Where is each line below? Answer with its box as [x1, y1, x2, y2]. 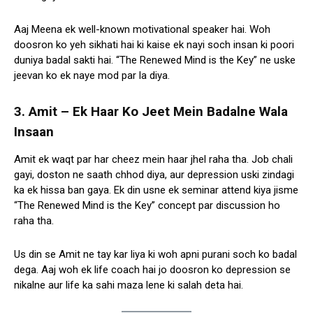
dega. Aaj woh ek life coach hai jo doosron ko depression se [14, 263, 291, 277]
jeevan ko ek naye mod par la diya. [14, 69, 170, 82]
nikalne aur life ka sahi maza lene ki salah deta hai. [14, 279, 243, 292]
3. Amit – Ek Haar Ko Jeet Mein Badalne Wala [14, 103, 288, 120]
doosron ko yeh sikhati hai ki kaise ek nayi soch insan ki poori [14, 38, 294, 52]
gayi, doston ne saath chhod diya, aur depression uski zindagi [14, 168, 294, 182]
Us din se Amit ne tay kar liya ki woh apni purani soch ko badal [14, 248, 297, 261]
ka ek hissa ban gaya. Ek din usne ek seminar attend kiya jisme [14, 184, 298, 197]
